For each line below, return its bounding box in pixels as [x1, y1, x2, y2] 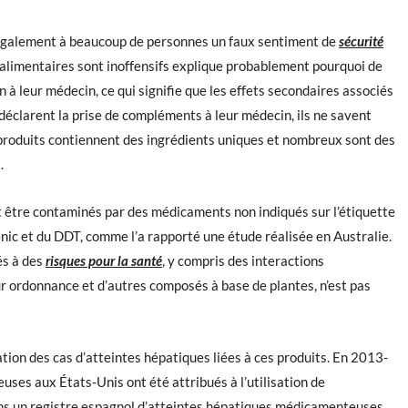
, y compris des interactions [162, 252, 324, 269]
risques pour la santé [46, 252, 162, 269]
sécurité [339, 33, 383, 49]
